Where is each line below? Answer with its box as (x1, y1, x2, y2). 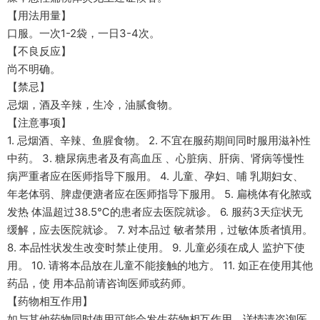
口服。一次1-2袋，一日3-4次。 (7, 26, 160, 40)
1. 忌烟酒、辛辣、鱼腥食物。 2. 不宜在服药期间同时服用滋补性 (7, 134, 311, 147)
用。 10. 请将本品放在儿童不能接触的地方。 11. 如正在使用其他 (7, 259, 313, 272)
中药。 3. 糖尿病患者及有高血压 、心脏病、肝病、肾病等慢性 (7, 151, 304, 165)
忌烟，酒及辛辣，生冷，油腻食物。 (7, 98, 179, 111)
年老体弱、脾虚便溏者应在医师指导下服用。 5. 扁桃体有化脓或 (7, 187, 311, 201)
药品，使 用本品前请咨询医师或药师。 (7, 276, 192, 290)
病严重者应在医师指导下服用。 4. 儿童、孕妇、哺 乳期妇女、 (7, 169, 304, 183)
